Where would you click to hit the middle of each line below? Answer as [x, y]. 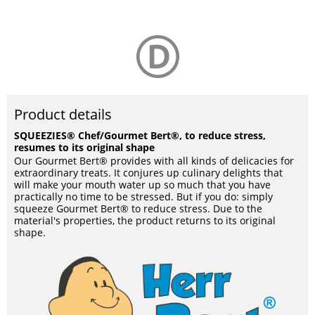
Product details [63, 114]
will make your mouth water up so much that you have [142, 185]
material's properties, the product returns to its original [145, 220]
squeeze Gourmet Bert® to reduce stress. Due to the [138, 208]
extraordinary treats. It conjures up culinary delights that [148, 173]
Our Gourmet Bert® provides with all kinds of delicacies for [154, 161]
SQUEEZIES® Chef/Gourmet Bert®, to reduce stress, [140, 135]
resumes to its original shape [84, 147]
